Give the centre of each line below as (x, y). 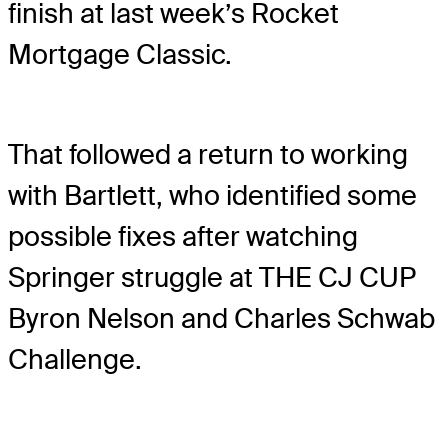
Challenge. (75, 360)
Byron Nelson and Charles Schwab (221, 319)
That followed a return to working (208, 155)
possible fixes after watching (183, 237)
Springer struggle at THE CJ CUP (212, 278)
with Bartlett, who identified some (212, 196)
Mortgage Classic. (120, 55)
